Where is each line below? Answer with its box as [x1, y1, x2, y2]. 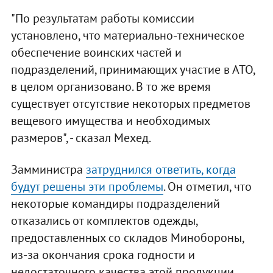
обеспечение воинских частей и [10, 44, 182, 61]
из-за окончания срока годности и [10, 247, 195, 263]
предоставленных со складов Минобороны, [10, 230, 244, 246]
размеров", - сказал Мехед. [10, 130, 151, 146]
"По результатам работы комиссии [10, 10, 194, 27]
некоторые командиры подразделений [10, 196, 220, 212]
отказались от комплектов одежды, [10, 213, 197, 229]
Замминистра [10, 161, 86, 178]
